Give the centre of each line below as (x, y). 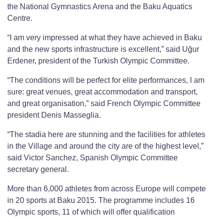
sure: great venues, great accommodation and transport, (102, 92)
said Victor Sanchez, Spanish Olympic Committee (93, 158)
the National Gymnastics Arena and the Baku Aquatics (100, 7)
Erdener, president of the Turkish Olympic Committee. (98, 61)
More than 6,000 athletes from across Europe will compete (107, 189)
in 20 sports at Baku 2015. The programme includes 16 (101, 201)
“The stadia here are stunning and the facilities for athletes (106, 135)
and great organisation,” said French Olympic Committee (104, 104)
